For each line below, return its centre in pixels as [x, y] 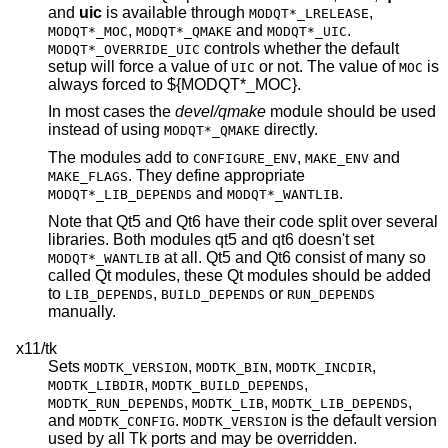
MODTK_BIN [232, 367]
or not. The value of [369, 66]
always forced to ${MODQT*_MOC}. [234, 84]
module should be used [296, 112]
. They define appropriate [220, 175]
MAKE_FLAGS [88, 176]
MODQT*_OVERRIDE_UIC [124, 49]
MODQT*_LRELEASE [309, 13]
